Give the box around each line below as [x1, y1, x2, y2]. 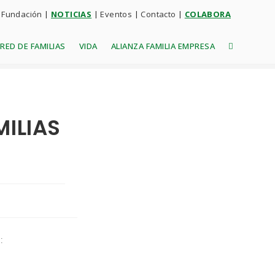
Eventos [100, 9, 133, 20]
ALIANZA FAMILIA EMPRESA [110, 41, 215, 52]
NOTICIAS [50, 9, 92, 20]
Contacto [141, 9, 178, 20]
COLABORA [184, 9, 231, 20]
